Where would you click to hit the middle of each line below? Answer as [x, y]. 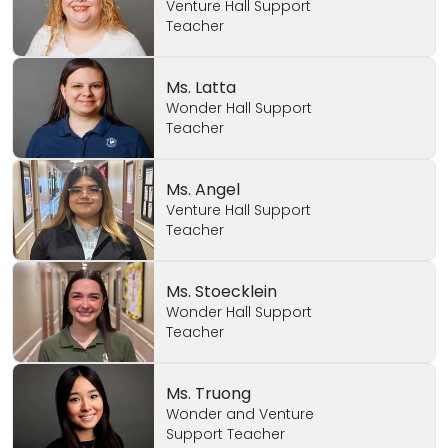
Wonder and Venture [239, 414]
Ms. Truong [208, 393]
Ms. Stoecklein [221, 291]
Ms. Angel [202, 189]
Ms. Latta [200, 87]
